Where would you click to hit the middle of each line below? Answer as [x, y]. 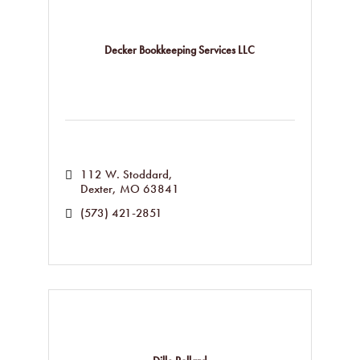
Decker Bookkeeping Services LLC [180, 49]
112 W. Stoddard [124, 174]
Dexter [96, 189]
